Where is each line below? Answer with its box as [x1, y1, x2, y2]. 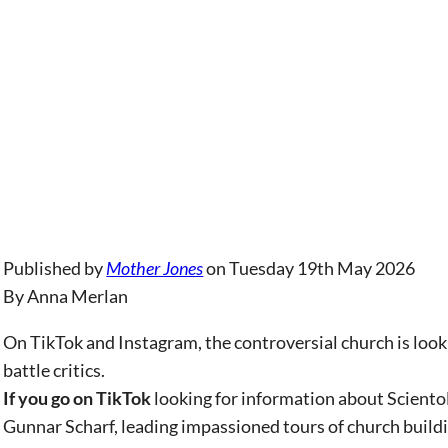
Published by [3, 257, 107, 279]
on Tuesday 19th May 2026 [203, 257, 416, 279]
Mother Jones [106, 257, 204, 279]
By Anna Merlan [3, 285, 129, 307]
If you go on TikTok [3, 387, 152, 409]
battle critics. [3, 359, 109, 381]
